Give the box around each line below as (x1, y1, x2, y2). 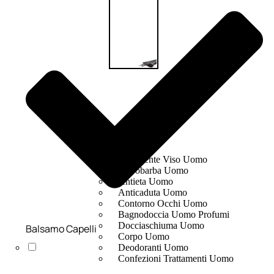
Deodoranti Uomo (117, 242, 188, 253)
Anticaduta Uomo (117, 187, 187, 198)
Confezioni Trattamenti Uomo (117, 253, 234, 264)
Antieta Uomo (117, 176, 173, 187)
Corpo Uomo (117, 231, 169, 242)
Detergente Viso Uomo (117, 154, 207, 165)
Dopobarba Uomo (117, 165, 188, 176)
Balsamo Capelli (26, 221, 97, 235)
